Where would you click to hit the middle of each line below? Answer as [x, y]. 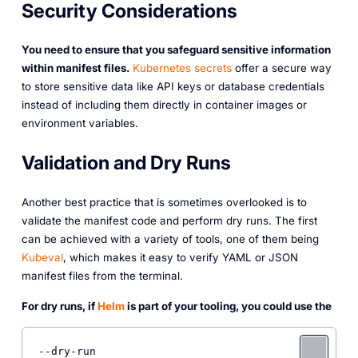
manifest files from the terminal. [102, 275]
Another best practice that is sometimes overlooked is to [164, 202]
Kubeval [42, 257]
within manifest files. [75, 68]
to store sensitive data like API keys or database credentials [173, 87]
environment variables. [80, 123]
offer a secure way [281, 68]
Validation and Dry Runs [126, 162]
